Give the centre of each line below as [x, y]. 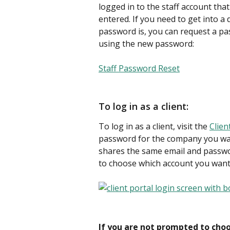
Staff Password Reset [139, 69]
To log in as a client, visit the [154, 126]
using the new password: [146, 43]
